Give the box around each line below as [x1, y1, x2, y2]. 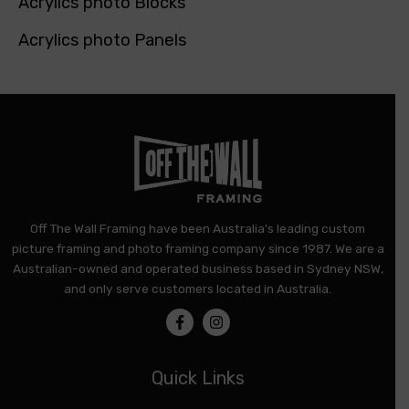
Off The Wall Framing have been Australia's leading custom [30, 221, 365, 236]
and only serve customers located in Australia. [64, 281, 331, 297]
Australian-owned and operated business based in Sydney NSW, [12, 261, 383, 277]
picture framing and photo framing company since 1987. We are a [11, 241, 384, 257]
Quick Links [151, 367, 245, 390]
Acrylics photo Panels [18, 29, 187, 50]
